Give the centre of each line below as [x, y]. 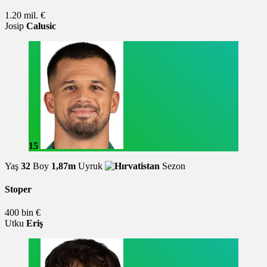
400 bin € [23, 213]
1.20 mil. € [25, 15]
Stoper [18, 190]
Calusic [41, 26]
